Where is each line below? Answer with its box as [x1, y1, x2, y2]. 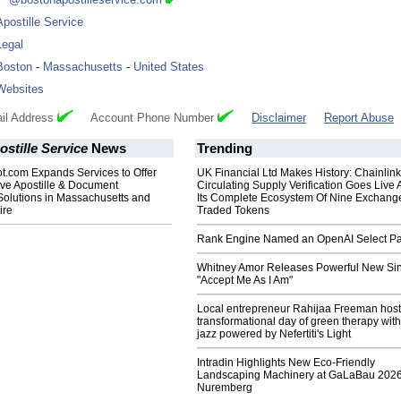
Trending [197, 141, 252, 157]
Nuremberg [197, 381, 252, 395]
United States [133, 60, 204, 74]
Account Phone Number [73, 111, 218, 125]
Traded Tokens [197, 204, 269, 218]
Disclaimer [252, 111, 306, 125]
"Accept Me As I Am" [197, 274, 293, 287]
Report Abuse [324, 111, 394, 125]
